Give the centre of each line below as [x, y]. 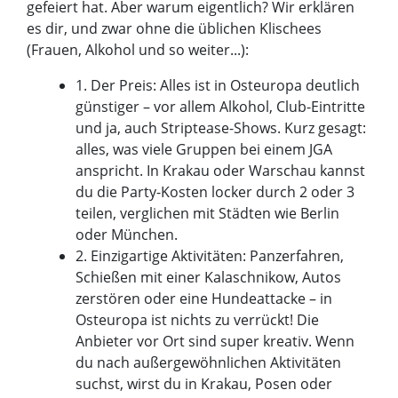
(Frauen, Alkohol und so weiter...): [138, 50]
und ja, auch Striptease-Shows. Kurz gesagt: [221, 128]
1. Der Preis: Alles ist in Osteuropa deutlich [218, 86]
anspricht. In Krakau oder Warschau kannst [221, 171]
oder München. [127, 235]
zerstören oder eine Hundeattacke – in [204, 299]
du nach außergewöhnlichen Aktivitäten [209, 363]
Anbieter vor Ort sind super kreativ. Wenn [215, 342]
